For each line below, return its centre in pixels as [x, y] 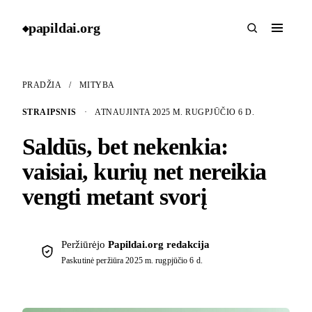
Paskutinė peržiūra [94, 260]
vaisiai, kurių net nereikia [145, 172]
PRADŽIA [42, 85]
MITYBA [97, 85]
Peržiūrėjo [85, 244]
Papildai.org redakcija [159, 244]
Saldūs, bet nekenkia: [125, 147]
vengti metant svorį [114, 197]
